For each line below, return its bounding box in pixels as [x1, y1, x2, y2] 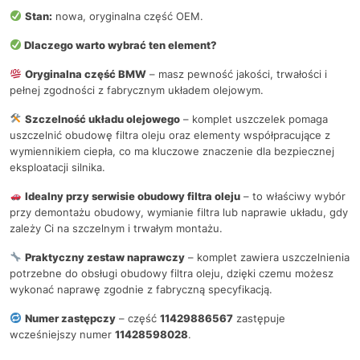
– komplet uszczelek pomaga [179, 112, 328, 125]
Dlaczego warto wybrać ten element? [21, 38, 217, 51]
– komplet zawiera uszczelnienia [184, 250, 350, 264]
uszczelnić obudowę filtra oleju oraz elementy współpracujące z [10, 128, 330, 141]
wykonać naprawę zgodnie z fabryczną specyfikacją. [10, 282, 272, 296]
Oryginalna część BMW [24, 67, 146, 80]
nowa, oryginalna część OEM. [51, 9, 203, 22]
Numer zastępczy [24, 311, 116, 325]
